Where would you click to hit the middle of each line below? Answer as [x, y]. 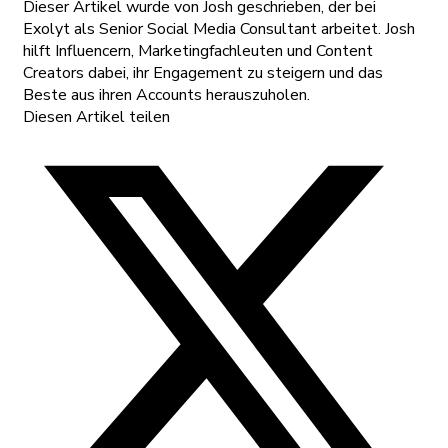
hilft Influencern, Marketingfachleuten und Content [198, 51]
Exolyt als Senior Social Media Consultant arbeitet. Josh [219, 29]
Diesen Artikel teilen [96, 117]
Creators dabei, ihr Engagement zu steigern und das [203, 73]
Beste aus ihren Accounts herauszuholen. [166, 95]
